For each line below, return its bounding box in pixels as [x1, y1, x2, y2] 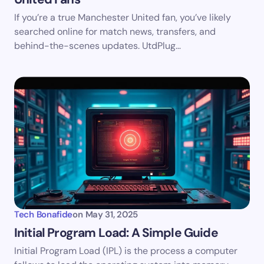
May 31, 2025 [85, 209, 138, 221]
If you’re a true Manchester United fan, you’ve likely [14, 11, 231, 24]
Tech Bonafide [14, 209, 73, 221]
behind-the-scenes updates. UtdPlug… [14, 39, 181, 52]
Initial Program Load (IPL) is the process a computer [14, 245, 237, 258]
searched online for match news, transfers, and [14, 25, 216, 38]
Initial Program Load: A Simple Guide [14, 225, 218, 242]
